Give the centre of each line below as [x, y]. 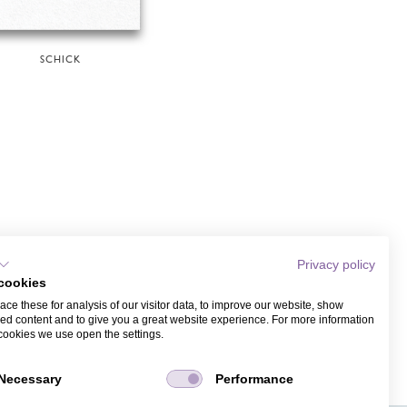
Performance [254, 379]
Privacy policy [336, 264]
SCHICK [60, 60]
